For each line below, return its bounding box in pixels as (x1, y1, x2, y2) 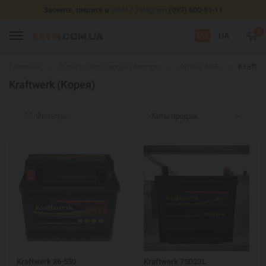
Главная (9, 61, 41, 72)
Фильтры (36, 110, 67, 121)
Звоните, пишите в (43, 5, 110, 14)
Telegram (135, 5, 167, 14)
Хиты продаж (151, 110, 198, 121)
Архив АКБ (179, 61, 220, 72)
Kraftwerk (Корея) (9, 78, 95, 91)
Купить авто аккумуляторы (59, 61, 161, 72)
